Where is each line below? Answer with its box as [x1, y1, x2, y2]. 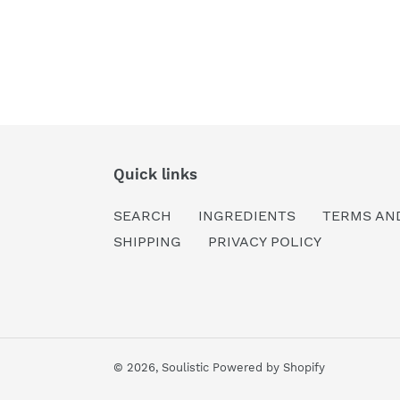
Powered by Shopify [212, 360, 325, 374]
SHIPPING [113, 232, 181, 250]
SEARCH [113, 206, 171, 224]
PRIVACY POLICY [208, 232, 321, 250]
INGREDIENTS [198, 206, 296, 224]
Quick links [113, 164, 197, 183]
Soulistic [162, 360, 212, 374]
